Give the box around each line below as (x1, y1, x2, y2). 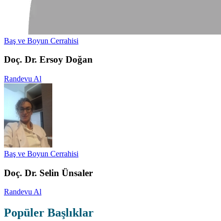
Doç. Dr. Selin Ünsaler (4, 167, 93, 178)
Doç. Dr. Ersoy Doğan (4, 54, 93, 65)
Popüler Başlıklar (4, 206, 94, 220)
